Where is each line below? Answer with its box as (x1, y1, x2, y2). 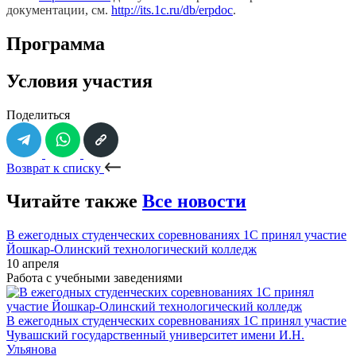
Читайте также (6, 191, 142, 212)
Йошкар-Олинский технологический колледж (6, 242, 257, 257)
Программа (6, 33, 105, 54)
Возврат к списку (6, 161, 104, 175)
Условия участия (6, 70, 153, 91)
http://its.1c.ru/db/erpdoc (111, 2, 233, 17)
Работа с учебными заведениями (6, 271, 183, 285)
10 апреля (6, 257, 59, 271)
